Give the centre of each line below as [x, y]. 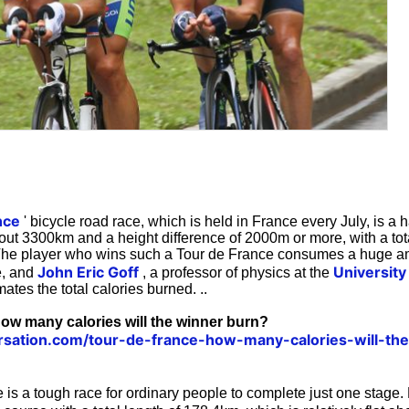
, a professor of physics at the [236, 272]
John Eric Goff [88, 272]
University [370, 272]
